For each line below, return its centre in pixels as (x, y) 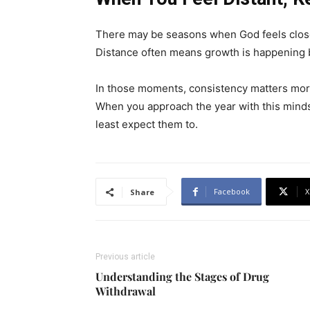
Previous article (125, 257)
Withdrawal (126, 291)
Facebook (232, 191)
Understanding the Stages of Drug (182, 276)
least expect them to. (147, 124)
